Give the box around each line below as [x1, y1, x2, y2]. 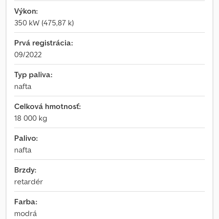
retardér [14, 176, 43, 186]
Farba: [14, 197, 37, 206]
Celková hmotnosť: [14, 101, 81, 111]
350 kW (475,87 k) [14, 18, 74, 27]
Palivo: [14, 133, 38, 143]
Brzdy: [14, 165, 36, 175]
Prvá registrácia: [14, 38, 73, 47]
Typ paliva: [14, 69, 52, 79]
